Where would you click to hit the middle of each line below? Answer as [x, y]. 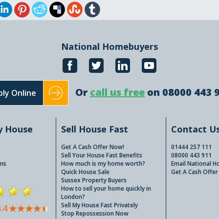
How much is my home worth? [103, 164]
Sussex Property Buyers [94, 180]
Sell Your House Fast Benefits [101, 155]
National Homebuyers [109, 46]
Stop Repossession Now [95, 213]
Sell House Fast [94, 129]
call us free [117, 92]
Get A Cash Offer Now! [92, 147]
